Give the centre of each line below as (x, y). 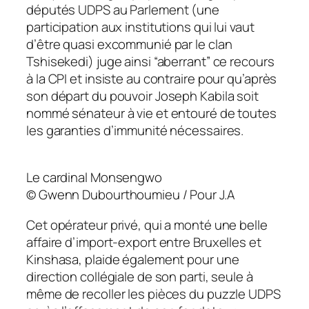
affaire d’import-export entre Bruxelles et (144, 242)
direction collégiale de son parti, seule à (140, 276)
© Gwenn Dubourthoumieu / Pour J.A (131, 195)
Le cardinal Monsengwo (94, 178)
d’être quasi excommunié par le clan (129, 44)
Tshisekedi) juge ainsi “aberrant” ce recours (150, 61)
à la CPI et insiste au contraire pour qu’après (152, 78)
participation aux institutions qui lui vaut (140, 27)
